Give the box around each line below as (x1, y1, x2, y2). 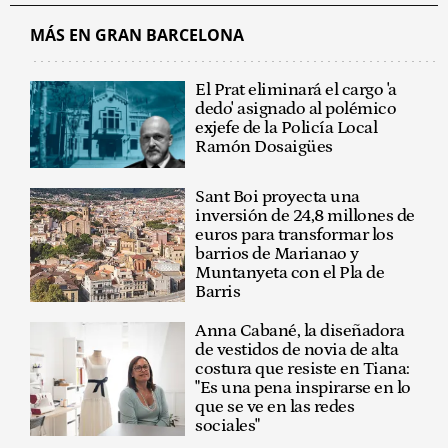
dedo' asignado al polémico (195, 98, 397, 119)
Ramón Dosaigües (195, 136, 333, 157)
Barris (195, 281, 241, 302)
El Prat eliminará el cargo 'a (195, 79, 397, 100)
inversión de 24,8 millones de (195, 205, 415, 226)
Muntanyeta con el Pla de (195, 262, 385, 283)
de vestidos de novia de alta (195, 339, 399, 360)
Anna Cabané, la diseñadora (195, 320, 405, 341)
